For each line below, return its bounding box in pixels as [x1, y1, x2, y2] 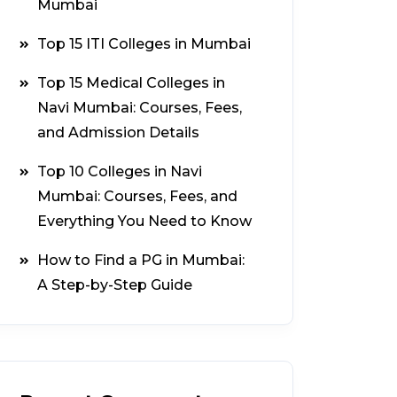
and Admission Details [37, 123, 199, 141]
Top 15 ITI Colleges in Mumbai [37, 35, 251, 52]
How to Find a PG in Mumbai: [37, 251, 245, 269]
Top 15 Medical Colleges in [37, 74, 225, 91]
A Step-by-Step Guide [37, 276, 192, 293]
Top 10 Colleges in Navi [37, 162, 202, 180]
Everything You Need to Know [37, 212, 252, 230]
